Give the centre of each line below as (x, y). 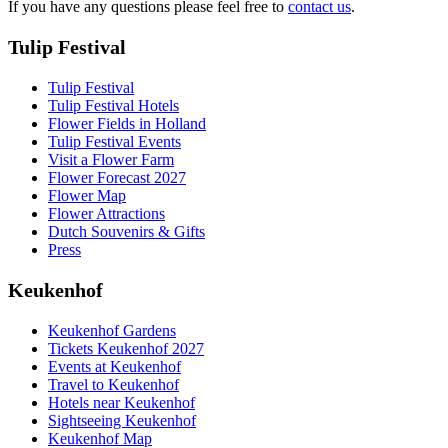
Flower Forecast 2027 (117, 177)
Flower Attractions (106, 213)
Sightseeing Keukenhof (122, 420)
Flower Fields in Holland (127, 123)
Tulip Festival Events (114, 141)
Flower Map (87, 195)
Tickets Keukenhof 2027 (126, 348)
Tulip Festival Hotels (113, 105)
